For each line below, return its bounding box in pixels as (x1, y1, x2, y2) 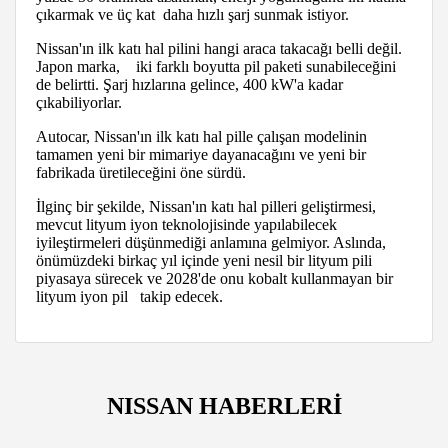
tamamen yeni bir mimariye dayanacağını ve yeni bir (36, 145, 366, 163)
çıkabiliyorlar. (36, 93, 122, 111)
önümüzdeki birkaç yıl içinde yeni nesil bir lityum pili (36, 251, 372, 269)
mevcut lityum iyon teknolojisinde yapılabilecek (36, 215, 337, 233)
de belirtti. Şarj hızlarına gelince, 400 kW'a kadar (36, 75, 343, 93)
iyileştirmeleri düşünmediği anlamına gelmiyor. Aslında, (36, 233, 386, 251)
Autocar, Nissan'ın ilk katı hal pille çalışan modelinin (36, 127, 367, 145)
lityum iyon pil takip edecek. (36, 287, 223, 305)
